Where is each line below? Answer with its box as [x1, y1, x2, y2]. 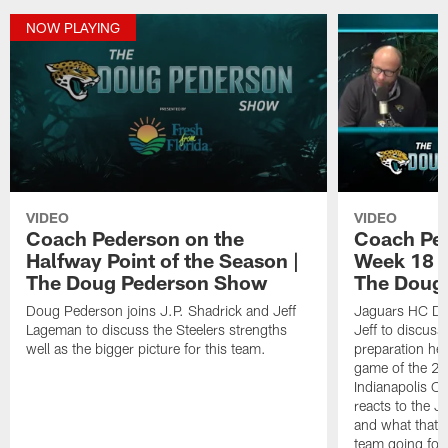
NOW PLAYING [26, 19, 121, 37]
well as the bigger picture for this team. [26, 340, 267, 358]
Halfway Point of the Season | [26, 248, 300, 273]
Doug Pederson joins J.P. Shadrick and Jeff [26, 302, 297, 320]
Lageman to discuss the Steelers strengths [26, 321, 288, 339]
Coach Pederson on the [26, 226, 245, 251]
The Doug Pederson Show [26, 270, 268, 295]
